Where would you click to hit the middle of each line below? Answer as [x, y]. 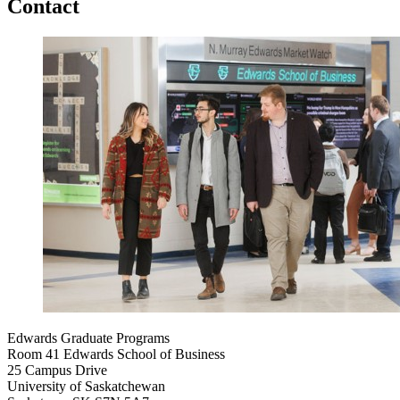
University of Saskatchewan [86, 386]
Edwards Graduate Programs [88, 337]
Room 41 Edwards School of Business [116, 354]
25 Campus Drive [57, 370]
